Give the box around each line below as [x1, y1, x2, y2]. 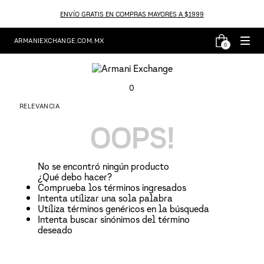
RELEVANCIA [19, 101, 60, 111]
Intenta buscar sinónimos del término [38, 212, 190, 226]
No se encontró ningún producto [38, 159, 169, 173]
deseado [38, 223, 72, 237]
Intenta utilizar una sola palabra [38, 191, 173, 205]
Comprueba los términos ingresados [38, 180, 186, 194]
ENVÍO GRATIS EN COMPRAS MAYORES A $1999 [60, 9, 204, 18]
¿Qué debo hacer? [38, 170, 112, 184]
